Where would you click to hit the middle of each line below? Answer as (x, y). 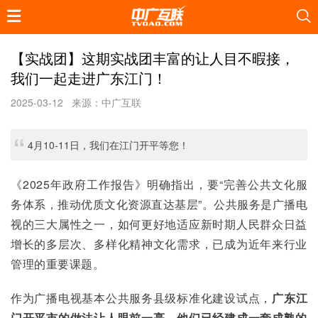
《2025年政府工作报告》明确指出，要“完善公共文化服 (159, 184)
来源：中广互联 (106, 102)
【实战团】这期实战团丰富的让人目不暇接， (153, 58)
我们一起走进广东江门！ (89, 78)
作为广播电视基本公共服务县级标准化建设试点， (142, 298)
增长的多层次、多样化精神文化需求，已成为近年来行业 (159, 244)
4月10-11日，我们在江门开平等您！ (108, 145)
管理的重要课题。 (57, 264)
